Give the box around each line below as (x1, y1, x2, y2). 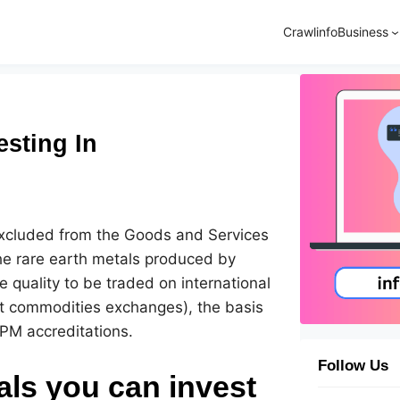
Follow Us (318, 357, 388, 375)
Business (337, 24, 388, 39)
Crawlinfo (282, 24, 337, 39)
